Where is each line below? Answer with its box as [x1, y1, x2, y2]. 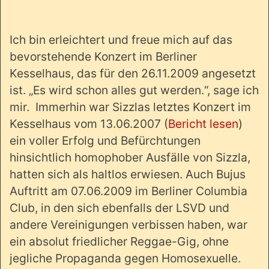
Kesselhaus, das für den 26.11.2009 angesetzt [10, 65, 256, 80]
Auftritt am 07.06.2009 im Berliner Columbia [10, 183, 247, 198]
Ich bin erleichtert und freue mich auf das [10, 32, 232, 47]
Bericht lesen [168, 116, 238, 131]
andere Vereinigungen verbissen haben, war [10, 217, 247, 232]
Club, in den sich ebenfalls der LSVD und [10, 200, 229, 215]
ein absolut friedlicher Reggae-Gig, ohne [10, 234, 229, 249]
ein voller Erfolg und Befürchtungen [10, 133, 201, 148]
